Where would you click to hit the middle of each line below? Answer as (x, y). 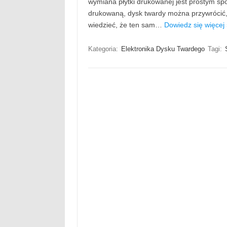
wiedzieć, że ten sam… (126, 25)
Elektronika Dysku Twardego (163, 49)
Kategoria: (104, 49)
